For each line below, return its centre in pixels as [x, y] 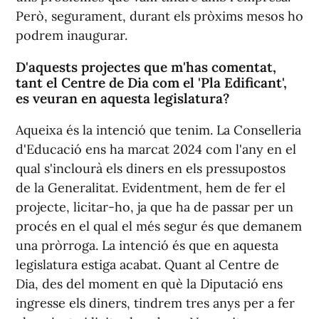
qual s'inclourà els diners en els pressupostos [151, 168]
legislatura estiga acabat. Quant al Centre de [147, 264]
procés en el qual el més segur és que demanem [159, 226]
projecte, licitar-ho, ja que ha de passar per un [155, 206]
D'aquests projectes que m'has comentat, [146, 67]
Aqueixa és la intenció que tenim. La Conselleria [158, 130]
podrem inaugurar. [72, 35]
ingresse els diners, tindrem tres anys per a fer [155, 303]
